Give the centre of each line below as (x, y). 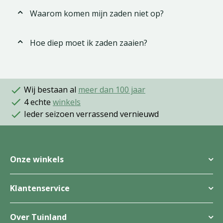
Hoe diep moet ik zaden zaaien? (89, 43)
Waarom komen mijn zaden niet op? (97, 13)
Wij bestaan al (50, 90)
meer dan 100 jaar (112, 90)
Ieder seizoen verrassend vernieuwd (90, 114)
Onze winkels (37, 160)
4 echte (37, 102)
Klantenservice (40, 188)
